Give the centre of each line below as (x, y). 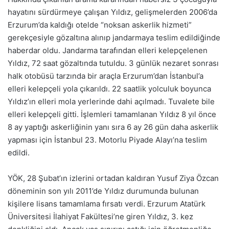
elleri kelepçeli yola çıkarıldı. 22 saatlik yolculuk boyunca (109, 89)
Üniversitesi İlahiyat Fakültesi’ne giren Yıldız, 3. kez (100, 216)
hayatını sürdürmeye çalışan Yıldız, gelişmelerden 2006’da (112, 12)
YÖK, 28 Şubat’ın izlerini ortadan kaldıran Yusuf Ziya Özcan (113, 178)
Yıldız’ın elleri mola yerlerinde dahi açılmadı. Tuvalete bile (111, 101)
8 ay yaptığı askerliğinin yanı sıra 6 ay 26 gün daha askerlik (113, 127)
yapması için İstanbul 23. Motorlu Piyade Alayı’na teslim (107, 140)
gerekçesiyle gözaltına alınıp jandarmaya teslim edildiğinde (114, 38)
